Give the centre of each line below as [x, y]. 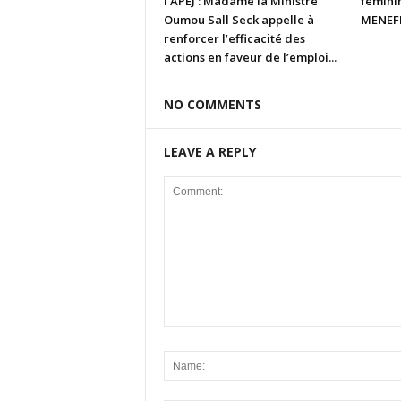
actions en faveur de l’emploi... [250, 57]
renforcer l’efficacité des [234, 38]
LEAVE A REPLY [209, 152]
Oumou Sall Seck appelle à [239, 20]
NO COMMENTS [212, 104]
